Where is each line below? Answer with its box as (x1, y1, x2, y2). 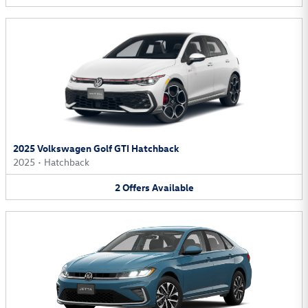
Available (151, 180, 194, 194)
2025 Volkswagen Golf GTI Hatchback (13, 141, 179, 155)
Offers (122, 180, 150, 194)
